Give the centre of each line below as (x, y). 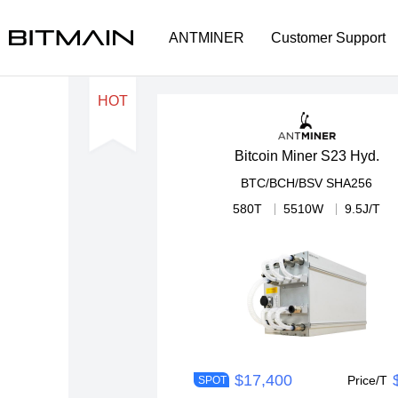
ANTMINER (207, 37)
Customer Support (328, 37)
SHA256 (350, 183)
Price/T (368, 381)
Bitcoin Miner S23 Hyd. (306, 156)
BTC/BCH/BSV (282, 183)
